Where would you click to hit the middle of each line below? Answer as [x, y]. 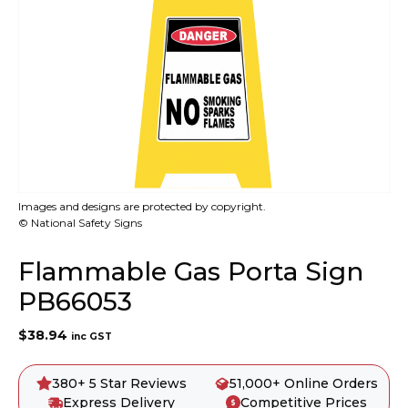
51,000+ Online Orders [304, 384]
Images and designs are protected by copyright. [142, 207]
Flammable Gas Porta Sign [191, 272]
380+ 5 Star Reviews [119, 384]
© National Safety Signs [80, 223]
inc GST [92, 337]
